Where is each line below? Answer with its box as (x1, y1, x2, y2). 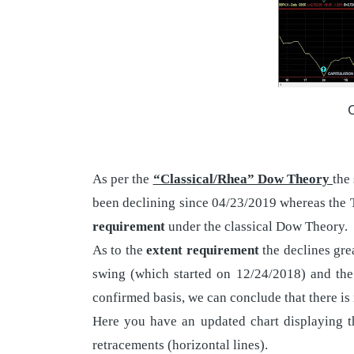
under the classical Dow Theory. (165, 218, 348, 234)
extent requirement (146, 242, 259, 258)
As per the (92, 171, 153, 186)
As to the (92, 242, 147, 258)
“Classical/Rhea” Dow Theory (153, 171, 333, 186)
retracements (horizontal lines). (92, 337, 268, 352)
